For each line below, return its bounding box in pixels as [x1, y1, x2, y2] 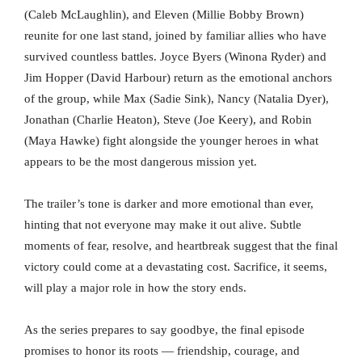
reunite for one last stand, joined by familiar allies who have [24, 29, 326, 43]
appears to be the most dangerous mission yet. [24, 155, 257, 169]
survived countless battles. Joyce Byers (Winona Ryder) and [24, 50, 326, 64]
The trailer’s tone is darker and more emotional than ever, [24, 197, 314, 211]
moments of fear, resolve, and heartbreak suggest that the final [24, 239, 338, 253]
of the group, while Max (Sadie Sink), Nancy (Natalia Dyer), [24, 92, 329, 106]
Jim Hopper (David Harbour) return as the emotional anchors [24, 71, 332, 85]
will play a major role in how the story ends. [24, 281, 246, 295]
